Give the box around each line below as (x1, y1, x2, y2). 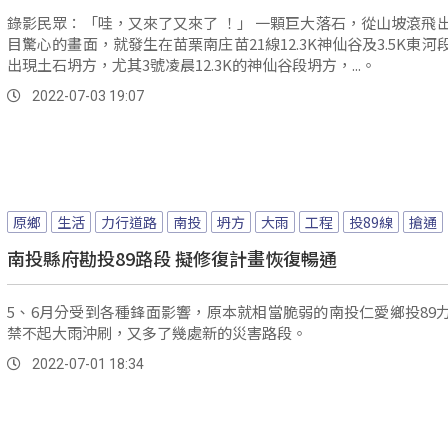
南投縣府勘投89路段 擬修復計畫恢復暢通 (7, 244, 337, 271)
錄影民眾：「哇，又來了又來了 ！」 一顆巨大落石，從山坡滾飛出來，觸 (7, 12, 255, 34)
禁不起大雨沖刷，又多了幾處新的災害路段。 (7, 321, 307, 343)
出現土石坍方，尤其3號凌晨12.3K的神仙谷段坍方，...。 (7, 54, 376, 76)
